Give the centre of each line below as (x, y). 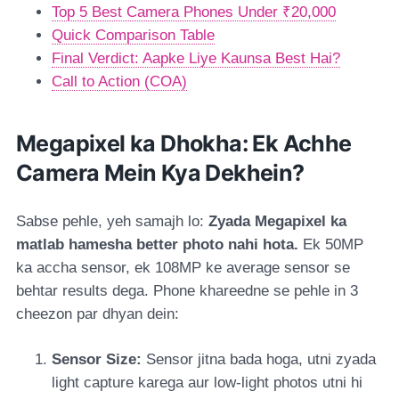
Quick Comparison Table (133, 35)
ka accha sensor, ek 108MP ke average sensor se (183, 267)
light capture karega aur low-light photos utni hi (207, 382)
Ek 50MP (331, 244)
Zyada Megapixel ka (277, 221)
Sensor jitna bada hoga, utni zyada (259, 359)
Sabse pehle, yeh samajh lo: (112, 221)
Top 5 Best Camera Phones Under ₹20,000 (194, 12)
